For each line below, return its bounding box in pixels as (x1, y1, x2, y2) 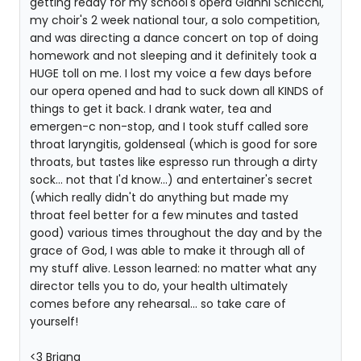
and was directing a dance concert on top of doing (30, 30, 318, 46)
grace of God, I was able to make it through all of (30, 243, 305, 259)
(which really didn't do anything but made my (30, 189, 288, 205)
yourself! (30, 313, 78, 330)
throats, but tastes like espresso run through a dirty (30, 154, 317, 170)
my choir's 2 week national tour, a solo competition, (30, 12, 320, 28)
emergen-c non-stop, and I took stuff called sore (30, 118, 309, 135)
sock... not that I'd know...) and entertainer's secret (30, 172, 313, 188)
